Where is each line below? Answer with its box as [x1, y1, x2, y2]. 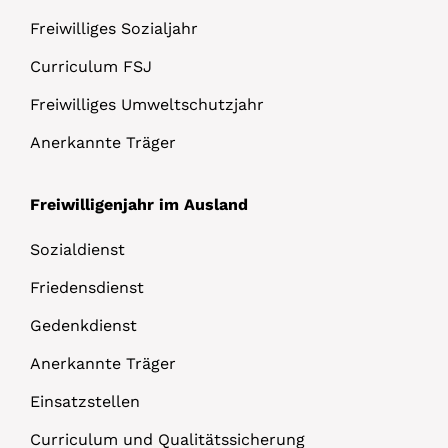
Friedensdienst [30, 277, 144, 297]
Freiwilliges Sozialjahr [30, 18, 198, 38]
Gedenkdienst [30, 315, 137, 335]
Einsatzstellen [30, 391, 140, 411]
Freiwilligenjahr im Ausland [30, 194, 248, 214]
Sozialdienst [30, 239, 125, 259]
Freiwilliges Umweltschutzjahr [30, 94, 264, 114]
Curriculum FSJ [30, 56, 152, 76]
